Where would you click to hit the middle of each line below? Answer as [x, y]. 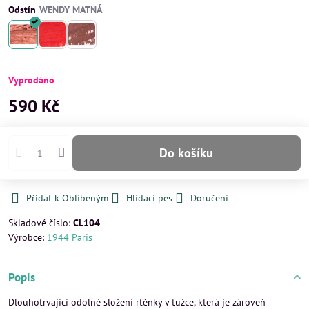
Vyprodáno [31, 80]
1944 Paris [70, 237]
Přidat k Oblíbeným [67, 198]
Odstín [22, 10]
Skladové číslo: [41, 222]
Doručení [209, 198]
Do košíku [191, 153]
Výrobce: [28, 237]
